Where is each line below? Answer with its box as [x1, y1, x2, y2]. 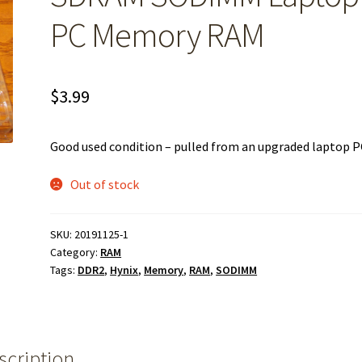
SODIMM [216, 262, 258, 277]
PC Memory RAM [50, 14, 265, 57]
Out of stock [69, 176, 139, 193]
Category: [50, 244, 101, 259]
